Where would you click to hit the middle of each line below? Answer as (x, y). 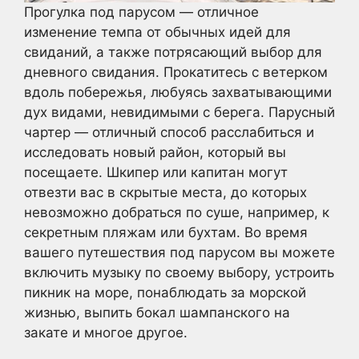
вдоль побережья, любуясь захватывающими (178, 93)
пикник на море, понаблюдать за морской (165, 293)
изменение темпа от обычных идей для (157, 32)
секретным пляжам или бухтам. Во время (166, 233)
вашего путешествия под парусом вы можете (179, 253)
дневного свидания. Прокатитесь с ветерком (176, 73)
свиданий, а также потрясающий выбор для (173, 52)
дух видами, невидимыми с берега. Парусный (179, 113)
